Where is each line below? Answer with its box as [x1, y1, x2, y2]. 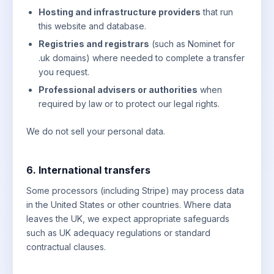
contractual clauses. [26, 241, 106, 252]
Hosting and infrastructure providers [39, 6, 201, 17]
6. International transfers [26, 163, 150, 176]
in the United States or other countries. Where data [26, 199, 231, 210]
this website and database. [39, 20, 146, 31]
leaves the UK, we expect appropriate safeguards [26, 213, 229, 224]
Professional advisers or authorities [39, 84, 198, 95]
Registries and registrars [39, 38, 149, 49]
